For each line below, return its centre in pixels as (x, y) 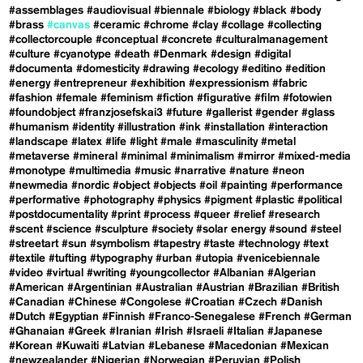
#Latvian (124, 346)
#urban (174, 259)
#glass (318, 113)
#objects (175, 186)
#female (77, 98)
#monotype (38, 171)
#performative (45, 201)
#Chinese (93, 303)
